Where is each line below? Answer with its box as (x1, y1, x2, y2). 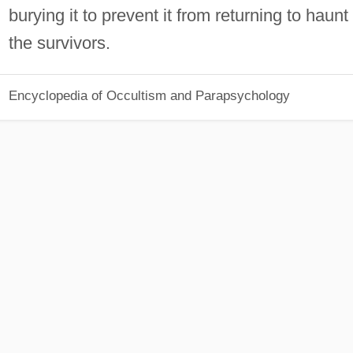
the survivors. (8, 32, 110, 53)
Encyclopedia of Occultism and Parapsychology (8, 88, 290, 103)
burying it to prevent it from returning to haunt (8, 5, 348, 25)
